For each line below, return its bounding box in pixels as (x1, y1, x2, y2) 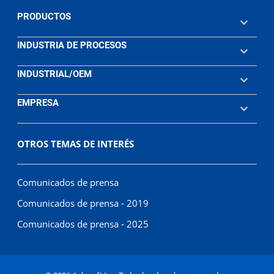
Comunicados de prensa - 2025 (17, 218, 149, 230)
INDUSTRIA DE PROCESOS (17, 40, 127, 51)
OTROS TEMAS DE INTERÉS (17, 138, 135, 150)
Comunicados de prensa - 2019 (17, 197, 149, 209)
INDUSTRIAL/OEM (17, 68, 92, 80)
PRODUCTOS (17, 11, 72, 22)
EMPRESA (17, 97, 59, 108)
